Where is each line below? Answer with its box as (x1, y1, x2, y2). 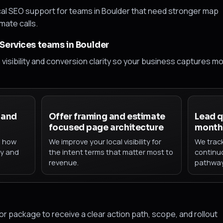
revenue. (48, 157, 79, 168)
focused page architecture (48, 122, 164, 133)
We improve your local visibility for (48, 136, 161, 147)
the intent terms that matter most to (48, 147, 173, 157)
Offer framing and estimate (48, 111, 165, 122)
